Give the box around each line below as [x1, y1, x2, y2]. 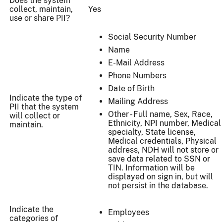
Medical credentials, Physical [108, 136, 217, 146]
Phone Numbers [108, 71, 166, 81]
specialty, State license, [108, 127, 196, 137]
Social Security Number [108, 32, 196, 42]
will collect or [9, 111, 60, 121]
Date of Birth [108, 84, 155, 94]
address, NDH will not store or [108, 145, 219, 155]
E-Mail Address [108, 58, 165, 68]
